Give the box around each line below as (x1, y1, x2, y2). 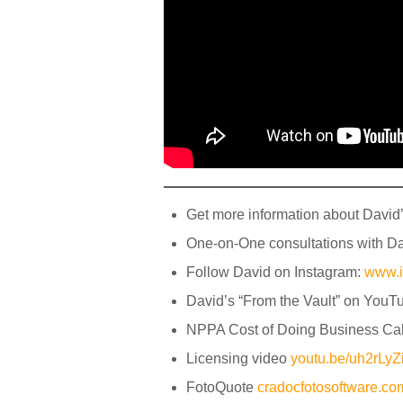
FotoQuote (186, 380, 257, 396)
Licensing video (186, 351, 291, 367)
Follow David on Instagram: (186, 264, 364, 281)
